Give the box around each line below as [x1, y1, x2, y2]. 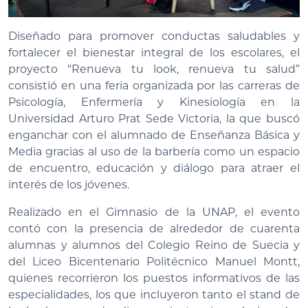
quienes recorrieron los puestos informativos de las [8, 272, 300, 285]
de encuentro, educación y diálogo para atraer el [8, 162, 300, 175]
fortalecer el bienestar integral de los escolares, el [8, 46, 300, 60]
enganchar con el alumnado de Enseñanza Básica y [8, 129, 300, 142]
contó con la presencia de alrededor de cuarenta [8, 222, 300, 236]
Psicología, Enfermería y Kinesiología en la [8, 96, 300, 109]
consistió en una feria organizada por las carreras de [8, 79, 300, 93]
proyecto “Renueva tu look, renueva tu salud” [8, 63, 300, 76]
